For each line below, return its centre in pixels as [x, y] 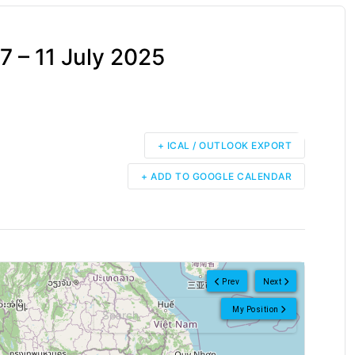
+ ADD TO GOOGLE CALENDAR [217, 177]
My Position [256, 310]
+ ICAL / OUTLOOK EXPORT [225, 146]
